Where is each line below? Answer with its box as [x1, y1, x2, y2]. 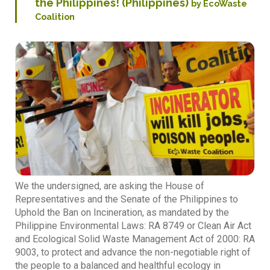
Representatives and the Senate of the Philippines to [15, 193, 238, 206]
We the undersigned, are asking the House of [15, 180, 204, 192]
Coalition [35, 11, 75, 22]
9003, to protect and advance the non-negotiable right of [15, 246, 251, 259]
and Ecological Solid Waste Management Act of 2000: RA [15, 233, 255, 245]
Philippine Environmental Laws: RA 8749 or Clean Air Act [15, 220, 251, 232]
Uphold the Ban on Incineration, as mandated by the [15, 207, 229, 219]
